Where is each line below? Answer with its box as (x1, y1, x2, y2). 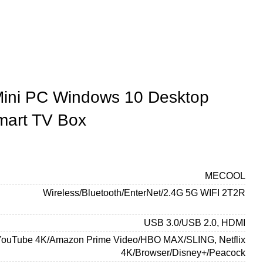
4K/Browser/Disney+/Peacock (121, 247, 245, 258)
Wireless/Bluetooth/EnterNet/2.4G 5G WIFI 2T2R (43, 187, 245, 198)
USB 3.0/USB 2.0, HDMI (144, 217, 245, 228)
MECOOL (205, 170, 245, 181)
